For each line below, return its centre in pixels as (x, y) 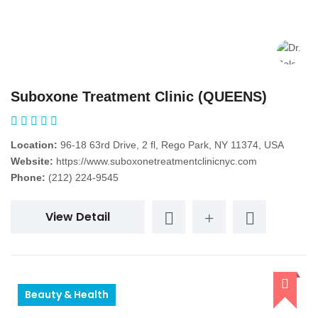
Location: (34, 145)
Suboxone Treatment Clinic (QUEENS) (139, 97)
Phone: (28, 178)
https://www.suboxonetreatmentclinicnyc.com (157, 161)
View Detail (78, 217)
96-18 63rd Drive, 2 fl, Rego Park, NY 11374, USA (171, 145)
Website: (32, 161)
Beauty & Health (67, 295)
